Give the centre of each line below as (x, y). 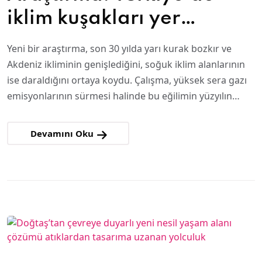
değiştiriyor (62, 42)
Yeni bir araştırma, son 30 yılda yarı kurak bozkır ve (119, 49)
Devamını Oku (63, 133)
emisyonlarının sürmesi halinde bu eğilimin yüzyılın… (123, 96)
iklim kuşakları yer (94, 19)
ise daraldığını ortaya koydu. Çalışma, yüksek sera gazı (127, 80)
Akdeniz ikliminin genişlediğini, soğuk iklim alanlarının (126, 64)
